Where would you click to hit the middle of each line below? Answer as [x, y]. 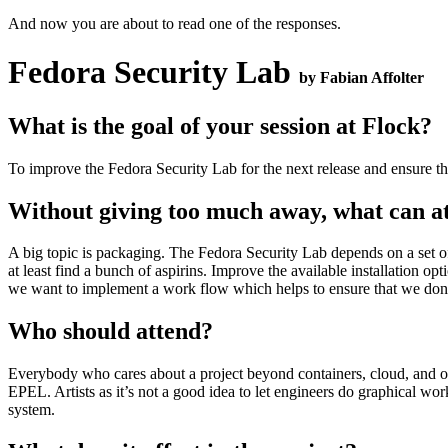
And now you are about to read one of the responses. [174, 23]
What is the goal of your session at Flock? [220, 125]
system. [31, 410]
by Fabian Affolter [361, 78]
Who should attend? [110, 331]
